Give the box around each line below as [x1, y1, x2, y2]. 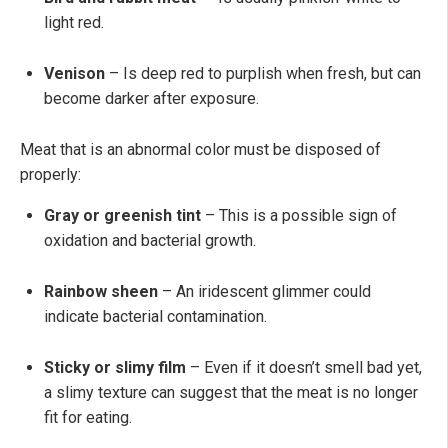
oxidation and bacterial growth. [44, 230, 256, 250]
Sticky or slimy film [44, 357, 190, 377]
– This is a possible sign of [205, 205, 397, 225]
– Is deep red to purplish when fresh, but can [109, 63, 421, 83]
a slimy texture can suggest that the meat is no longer [44, 382, 418, 402]
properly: [20, 164, 81, 184]
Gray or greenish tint [44, 205, 205, 225]
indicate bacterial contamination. [44, 306, 267, 326]
